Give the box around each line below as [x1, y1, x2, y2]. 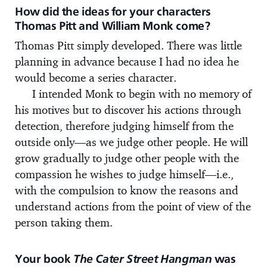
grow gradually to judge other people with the [15, 150, 239, 165]
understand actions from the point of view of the [15, 198, 251, 213]
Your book [15, 252, 73, 265]
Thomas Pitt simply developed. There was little [15, 38, 242, 52]
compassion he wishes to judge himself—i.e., [15, 166, 234, 181]
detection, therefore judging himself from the [15, 118, 234, 133]
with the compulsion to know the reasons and [15, 182, 238, 197]
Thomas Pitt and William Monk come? [15, 18, 210, 32]
